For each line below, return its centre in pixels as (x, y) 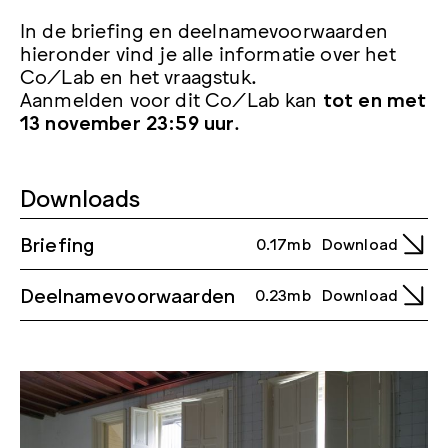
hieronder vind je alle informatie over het (208, 51)
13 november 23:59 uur (127, 120)
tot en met (374, 97)
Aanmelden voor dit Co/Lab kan (171, 97)
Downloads (80, 196)
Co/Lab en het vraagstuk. (138, 74)
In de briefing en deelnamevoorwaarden (204, 28)
